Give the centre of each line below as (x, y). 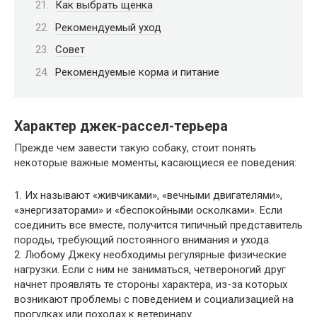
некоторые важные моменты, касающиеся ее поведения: (155, 163)
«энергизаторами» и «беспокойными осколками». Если (148, 211)
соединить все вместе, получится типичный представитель (158, 225)
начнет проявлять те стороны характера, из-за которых (151, 285)
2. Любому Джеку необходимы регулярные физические (150, 255)
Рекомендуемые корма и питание (137, 72)
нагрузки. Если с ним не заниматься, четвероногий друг (150, 270)
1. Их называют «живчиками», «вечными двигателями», (148, 196)
